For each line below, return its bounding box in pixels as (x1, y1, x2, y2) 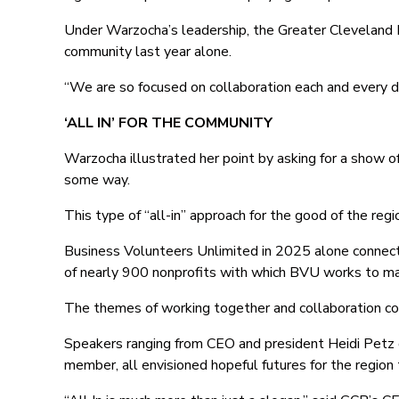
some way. (64, 170, 130, 190)
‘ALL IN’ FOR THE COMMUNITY (64, 113, 273, 133)
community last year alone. (64, 42, 232, 61)
